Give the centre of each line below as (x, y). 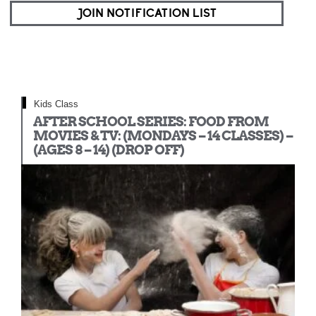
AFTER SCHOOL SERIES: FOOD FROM (151, 122)
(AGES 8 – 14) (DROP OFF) (109, 150)
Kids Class (56, 104)
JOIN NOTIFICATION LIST (147, 13)
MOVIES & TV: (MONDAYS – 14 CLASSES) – (163, 136)
